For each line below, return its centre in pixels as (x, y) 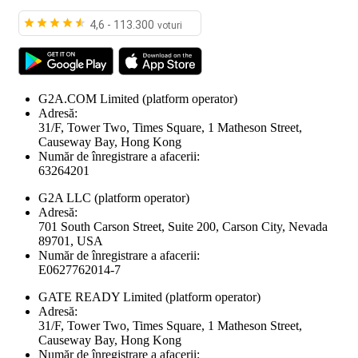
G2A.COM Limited (89, 98)
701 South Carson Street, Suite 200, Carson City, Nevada (183, 226)
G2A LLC (65, 197)
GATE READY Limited (100, 296)
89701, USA (71, 241)
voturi (170, 25)
